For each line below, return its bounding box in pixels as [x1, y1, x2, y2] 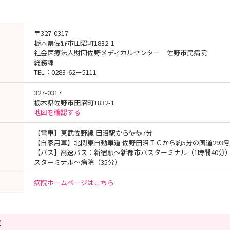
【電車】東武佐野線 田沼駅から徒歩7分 [34, 128, 152, 138]
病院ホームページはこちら [34, 178, 114, 187]
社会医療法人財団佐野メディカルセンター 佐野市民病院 [34, 48, 207, 57]
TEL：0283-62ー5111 [34, 67, 97, 77]
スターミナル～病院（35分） [34, 157, 121, 167]
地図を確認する [34, 107, 81, 117]
